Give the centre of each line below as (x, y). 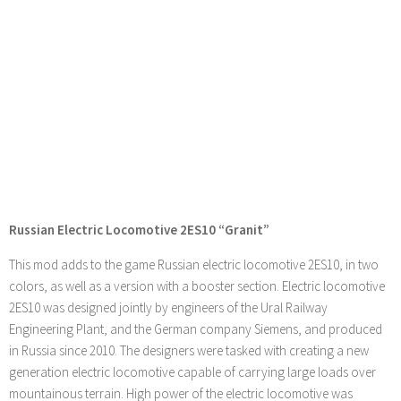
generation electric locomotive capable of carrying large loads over (192, 372)
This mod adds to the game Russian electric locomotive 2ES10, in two (194, 265)
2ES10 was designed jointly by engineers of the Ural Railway (168, 308)
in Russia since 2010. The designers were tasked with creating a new (189, 351)
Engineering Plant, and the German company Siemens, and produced (196, 329)
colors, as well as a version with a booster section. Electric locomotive (197, 286)
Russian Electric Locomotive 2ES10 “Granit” (139, 230)
